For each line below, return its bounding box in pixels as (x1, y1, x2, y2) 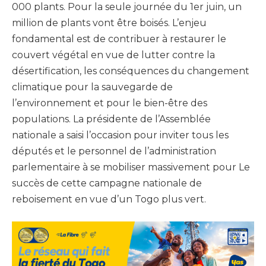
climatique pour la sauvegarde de (12, 81, 173, 93)
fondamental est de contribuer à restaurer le (12, 33, 226, 45)
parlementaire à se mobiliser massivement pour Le (12, 161, 250, 173)
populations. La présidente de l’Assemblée (12, 113, 211, 125)
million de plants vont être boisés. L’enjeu (12, 17, 207, 28)
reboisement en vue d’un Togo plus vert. (12, 193, 206, 205)
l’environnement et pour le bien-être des (12, 97, 207, 109)
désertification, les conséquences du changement (12, 65, 249, 77)
